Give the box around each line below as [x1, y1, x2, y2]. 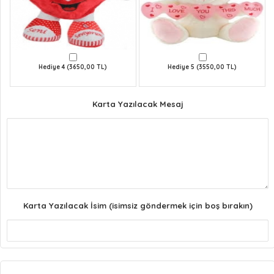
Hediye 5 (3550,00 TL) [168, 62, 237, 71]
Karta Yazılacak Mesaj [92, 98, 183, 109]
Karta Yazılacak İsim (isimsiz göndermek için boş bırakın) [23, 200, 253, 210]
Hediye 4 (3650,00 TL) [39, 62, 108, 71]
